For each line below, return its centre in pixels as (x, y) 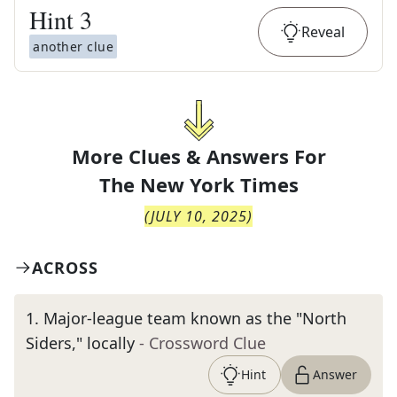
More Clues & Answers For (198, 156)
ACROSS (65, 268)
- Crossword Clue (202, 343)
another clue (73, 47)
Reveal (323, 32)
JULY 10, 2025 (199, 216)
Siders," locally (80, 343)
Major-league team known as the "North (195, 318)
